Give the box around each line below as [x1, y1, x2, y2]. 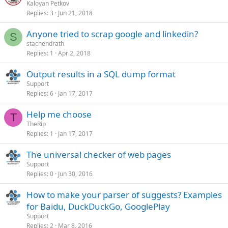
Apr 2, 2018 [58, 49, 91, 58]
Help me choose [26, 108, 92, 120]
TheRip [26, 120, 46, 128]
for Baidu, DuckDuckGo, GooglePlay [26, 201, 170, 212]
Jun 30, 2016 [58, 169, 93, 178]
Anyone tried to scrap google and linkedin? [26, 28, 198, 40]
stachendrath [26, 39, 64, 48]
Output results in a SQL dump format [26, 68, 176, 80]
